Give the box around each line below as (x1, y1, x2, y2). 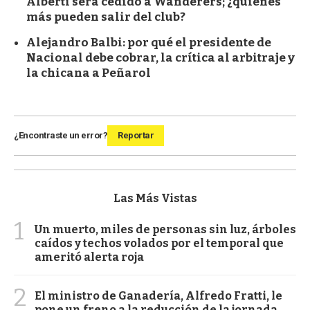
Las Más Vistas (113, 191, 197, 205)
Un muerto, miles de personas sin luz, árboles (35, 222, 296, 236)
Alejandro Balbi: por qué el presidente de (26, 35, 271, 50)
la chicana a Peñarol (26, 65, 151, 80)
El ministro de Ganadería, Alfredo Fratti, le (35, 289, 282, 302)
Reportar (118, 129, 154, 140)
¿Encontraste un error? (14, 129, 107, 140)
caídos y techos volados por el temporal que (35, 236, 284, 250)
